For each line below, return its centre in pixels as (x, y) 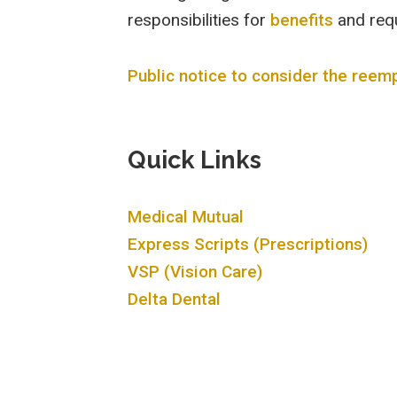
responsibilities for (199, 20)
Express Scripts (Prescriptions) (248, 245)
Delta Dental (175, 300)
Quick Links (195, 160)
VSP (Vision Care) (195, 272)
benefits (302, 20)
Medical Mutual (186, 217)
